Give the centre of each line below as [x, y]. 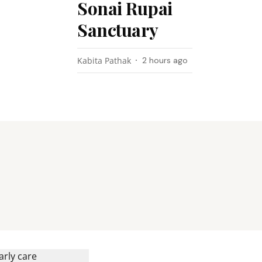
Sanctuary [118, 30]
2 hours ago [165, 60]
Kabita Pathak [104, 61]
